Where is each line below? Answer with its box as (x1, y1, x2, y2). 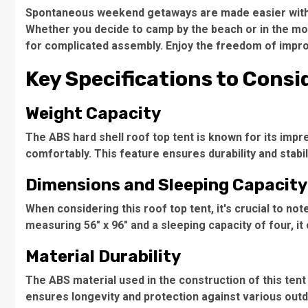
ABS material (49, 274, 116, 287)
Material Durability (25, 247, 181, 266)
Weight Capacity (25, 104, 161, 123)
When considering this (25, 202, 144, 215)
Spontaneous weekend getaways (25, 6, 197, 19)
